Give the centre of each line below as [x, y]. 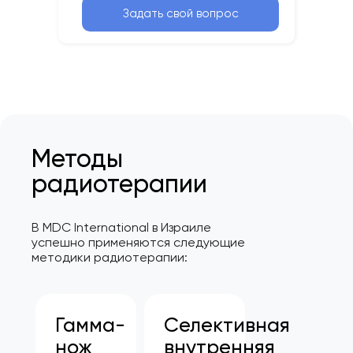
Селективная [227, 324]
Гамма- [90, 324]
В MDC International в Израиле [121, 228]
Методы [77, 159]
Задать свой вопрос [180, 14]
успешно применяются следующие [138, 243]
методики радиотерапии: [110, 258]
